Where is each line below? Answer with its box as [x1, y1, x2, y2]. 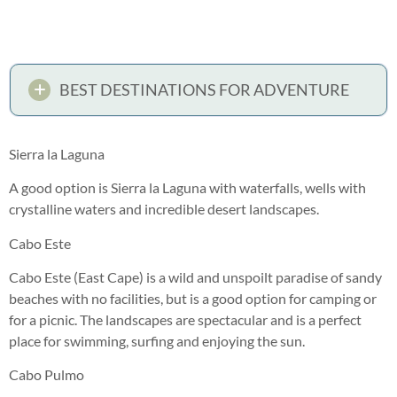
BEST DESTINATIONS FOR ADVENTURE [59, 79, 349, 99]
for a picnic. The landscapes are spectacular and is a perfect [9, 311, 362, 328]
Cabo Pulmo [9, 366, 84, 384]
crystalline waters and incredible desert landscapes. [9, 200, 319, 218]
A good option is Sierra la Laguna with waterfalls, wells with [9, 179, 366, 197]
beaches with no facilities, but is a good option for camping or [9, 290, 377, 307]
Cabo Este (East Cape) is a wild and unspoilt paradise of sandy [9, 269, 382, 285]
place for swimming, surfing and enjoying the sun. [9, 332, 305, 349]
